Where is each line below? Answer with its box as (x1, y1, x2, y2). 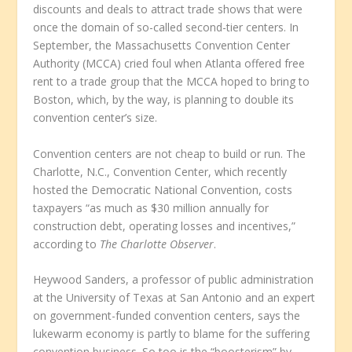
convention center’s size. (33, 110, 158, 126)
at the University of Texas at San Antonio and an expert (33, 289, 316, 305)
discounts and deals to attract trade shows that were (33, 2, 303, 17)
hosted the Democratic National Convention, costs (33, 181, 293, 197)
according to (33, 236, 101, 251)
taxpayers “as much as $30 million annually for (33, 200, 269, 215)
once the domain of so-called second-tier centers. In (33, 20, 299, 35)
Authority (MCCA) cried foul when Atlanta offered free (33, 56, 306, 71)
